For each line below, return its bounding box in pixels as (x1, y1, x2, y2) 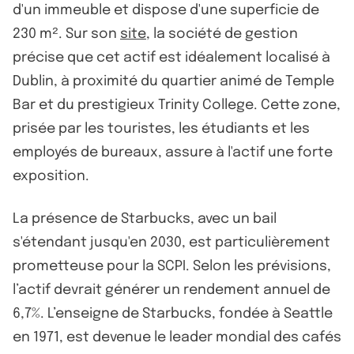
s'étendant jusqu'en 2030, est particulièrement (13, 235, 330, 250)
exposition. (13, 168, 89, 183)
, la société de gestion (146, 26, 298, 41)
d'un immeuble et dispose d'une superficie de (13, 2, 319, 17)
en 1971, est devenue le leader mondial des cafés (13, 330, 341, 345)
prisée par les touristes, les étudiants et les (13, 121, 310, 136)
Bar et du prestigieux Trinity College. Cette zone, (13, 97, 341, 112)
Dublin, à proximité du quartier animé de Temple (13, 73, 334, 88)
